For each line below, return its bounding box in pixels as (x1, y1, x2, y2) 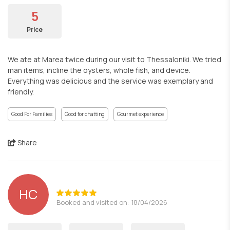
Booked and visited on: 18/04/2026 (56, 197, 167, 207)
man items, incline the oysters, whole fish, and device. (8, 65, 190, 75)
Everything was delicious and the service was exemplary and (8, 76, 213, 86)
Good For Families (11, 110, 52, 118)
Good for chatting (65, 110, 105, 118)
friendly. (8, 87, 34, 97)
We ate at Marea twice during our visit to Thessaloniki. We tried (8, 54, 221, 64)
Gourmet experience (117, 110, 164, 118)
